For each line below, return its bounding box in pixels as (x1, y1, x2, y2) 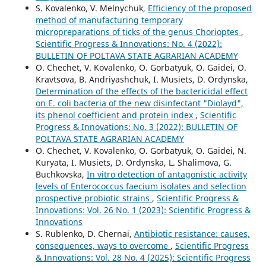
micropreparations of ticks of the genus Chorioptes (35, 26, 241, 38)
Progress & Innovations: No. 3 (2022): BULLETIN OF (35, 121, 237, 133)
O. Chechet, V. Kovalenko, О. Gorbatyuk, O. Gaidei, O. (35, 62, 246, 74)
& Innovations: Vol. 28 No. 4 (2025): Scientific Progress (35, 252, 251, 264)
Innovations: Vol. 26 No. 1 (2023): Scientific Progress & (35, 204, 251, 216)
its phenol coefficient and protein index (35, 109, 195, 121)
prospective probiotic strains (35, 192, 152, 204)
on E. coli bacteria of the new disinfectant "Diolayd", (35, 97, 243, 109)
